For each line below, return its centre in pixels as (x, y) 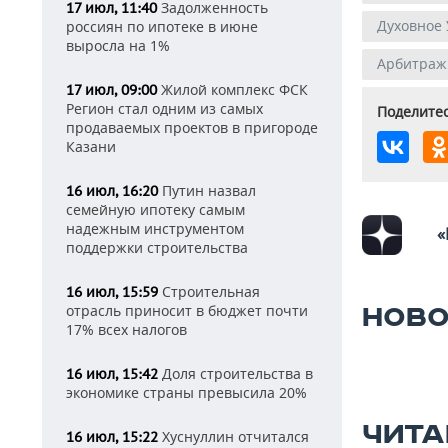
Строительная (209, 291)
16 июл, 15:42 (112, 374)
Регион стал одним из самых (164, 108)
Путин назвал (207, 190)
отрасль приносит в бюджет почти (187, 310)
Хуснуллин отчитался (233, 436)
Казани (91, 146)
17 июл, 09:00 (111, 90)
